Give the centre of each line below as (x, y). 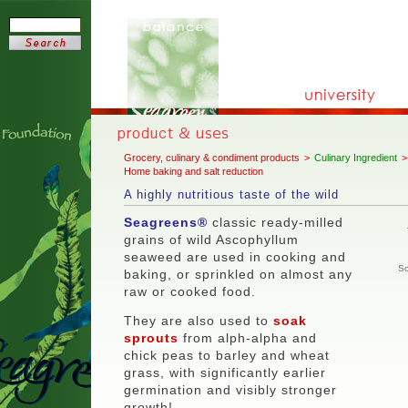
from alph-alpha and (248, 337)
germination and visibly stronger (230, 389)
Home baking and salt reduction (194, 171)
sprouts (151, 337)
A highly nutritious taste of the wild (231, 194)
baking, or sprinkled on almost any (238, 274)
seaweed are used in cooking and (235, 257)
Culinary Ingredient (356, 158)
